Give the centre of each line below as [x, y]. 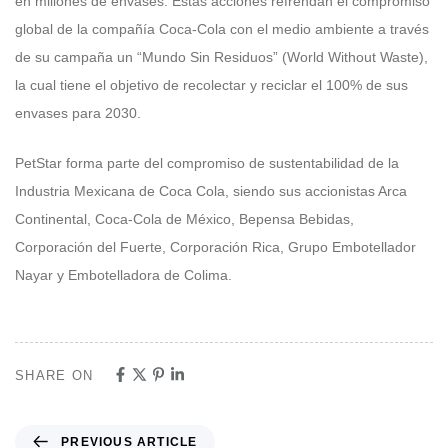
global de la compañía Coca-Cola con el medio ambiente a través [222, 28]
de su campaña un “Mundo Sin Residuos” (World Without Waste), [221, 56]
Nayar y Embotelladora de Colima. [123, 275]
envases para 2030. [78, 112]
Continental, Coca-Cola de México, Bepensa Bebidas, [184, 219]
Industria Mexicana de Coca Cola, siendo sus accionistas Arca [211, 191]
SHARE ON [54, 375]
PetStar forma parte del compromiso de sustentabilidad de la [207, 163]
